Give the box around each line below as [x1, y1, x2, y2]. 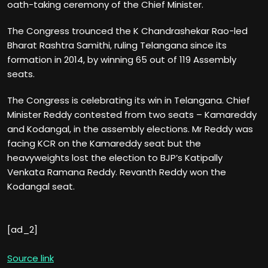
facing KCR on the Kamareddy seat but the [7, 136, 201, 150]
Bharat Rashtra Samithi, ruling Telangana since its [7, 38, 227, 51]
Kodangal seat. [7, 179, 77, 193]
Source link [7, 251, 54, 264]
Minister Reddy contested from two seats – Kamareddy [7, 108, 257, 121]
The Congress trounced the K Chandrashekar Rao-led [7, 24, 248, 37]
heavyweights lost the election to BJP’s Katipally [7, 151, 223, 164]
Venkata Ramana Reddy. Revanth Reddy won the [7, 165, 226, 178]
